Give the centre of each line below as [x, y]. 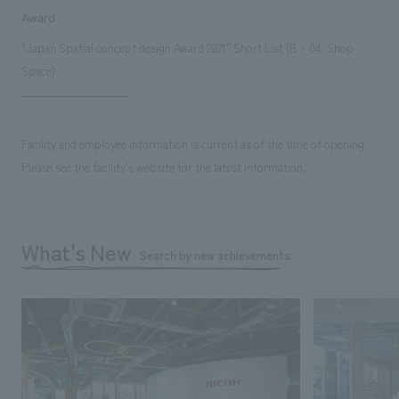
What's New [76, 252]
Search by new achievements [214, 255]
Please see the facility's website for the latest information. [163, 167]
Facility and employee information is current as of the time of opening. [194, 143]
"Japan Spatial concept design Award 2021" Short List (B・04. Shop [187, 47]
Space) [38, 70]
